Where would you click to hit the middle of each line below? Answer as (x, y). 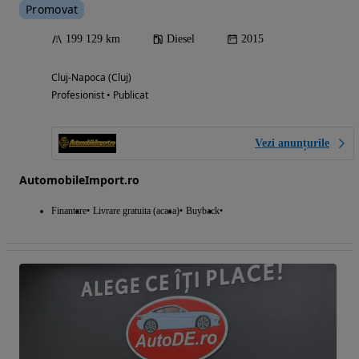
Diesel (181, 38)
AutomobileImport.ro (79, 179)
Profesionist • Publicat (100, 95)
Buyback (203, 210)
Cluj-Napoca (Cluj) (91, 77)
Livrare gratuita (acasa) (136, 210)
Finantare (69, 210)
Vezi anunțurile (292, 143)
